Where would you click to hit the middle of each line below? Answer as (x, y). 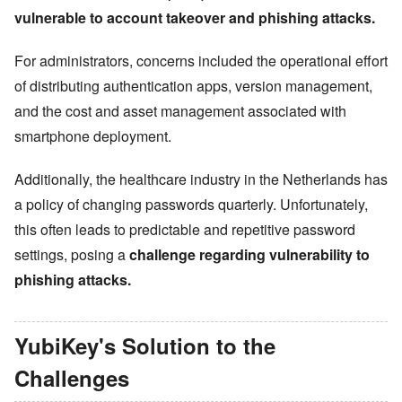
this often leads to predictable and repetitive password (185, 230)
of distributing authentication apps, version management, (193, 86)
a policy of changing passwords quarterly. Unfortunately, (191, 205)
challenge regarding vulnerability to (249, 255)
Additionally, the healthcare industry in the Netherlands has (201, 179)
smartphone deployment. (93, 136)
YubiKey (57, 346)
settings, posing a (70, 255)
